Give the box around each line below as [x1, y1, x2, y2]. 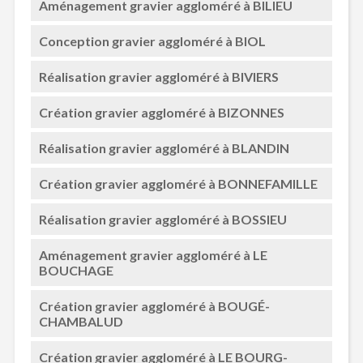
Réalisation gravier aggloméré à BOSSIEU [38, 211, 287, 227]
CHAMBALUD [38, 314, 123, 329]
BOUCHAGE [38, 263, 113, 278]
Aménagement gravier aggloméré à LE [38, 247, 267, 263]
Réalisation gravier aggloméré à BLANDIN [38, 140, 289, 156]
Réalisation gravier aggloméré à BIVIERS [38, 69, 279, 84]
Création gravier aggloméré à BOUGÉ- [38, 298, 270, 314]
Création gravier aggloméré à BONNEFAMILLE [38, 176, 318, 191]
